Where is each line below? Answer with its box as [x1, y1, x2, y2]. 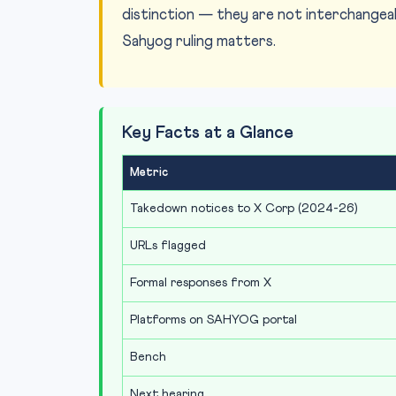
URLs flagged [130, 240, 206, 252]
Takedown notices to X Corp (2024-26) [130, 202, 358, 215]
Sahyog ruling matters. [122, 34, 276, 49]
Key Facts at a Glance [122, 125, 293, 141]
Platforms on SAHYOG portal [130, 314, 297, 326]
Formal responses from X [130, 277, 271, 289]
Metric [130, 167, 168, 179]
